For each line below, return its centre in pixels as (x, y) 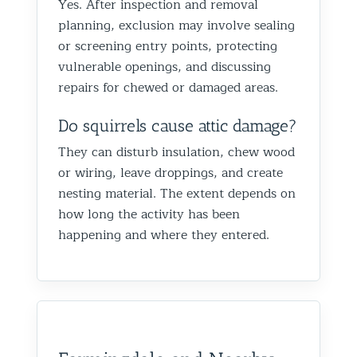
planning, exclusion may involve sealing (177, 25)
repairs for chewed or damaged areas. (168, 87)
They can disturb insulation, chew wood (177, 152)
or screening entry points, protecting (168, 46)
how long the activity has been (149, 214)
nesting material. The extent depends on (177, 193)
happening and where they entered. (164, 235)
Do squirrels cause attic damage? (178, 125)
